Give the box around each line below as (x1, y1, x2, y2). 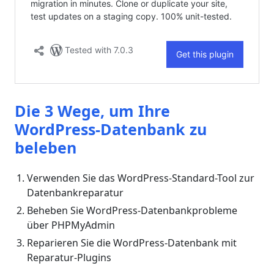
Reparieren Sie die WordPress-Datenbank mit (27, 236, 237, 250)
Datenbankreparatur (27, 186, 124, 199)
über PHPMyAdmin (27, 218, 115, 232)
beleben (15, 137, 76, 158)
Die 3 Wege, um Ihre (15, 100, 170, 121)
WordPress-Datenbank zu (15, 119, 207, 139)
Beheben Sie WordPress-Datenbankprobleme (27, 204, 237, 217)
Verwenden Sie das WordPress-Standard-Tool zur (27, 171, 254, 185)
